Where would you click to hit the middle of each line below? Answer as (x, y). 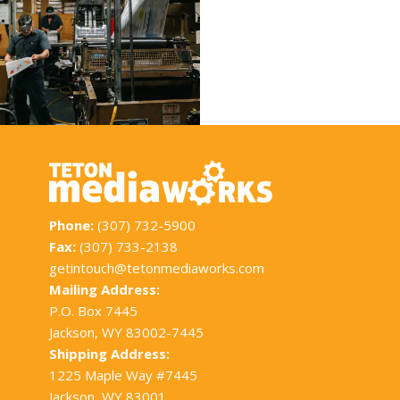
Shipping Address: (109, 353)
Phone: (73, 225)
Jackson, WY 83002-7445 (126, 332)
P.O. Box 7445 (93, 310)
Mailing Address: (104, 289)
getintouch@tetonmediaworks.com (157, 267)
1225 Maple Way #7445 (123, 375)
